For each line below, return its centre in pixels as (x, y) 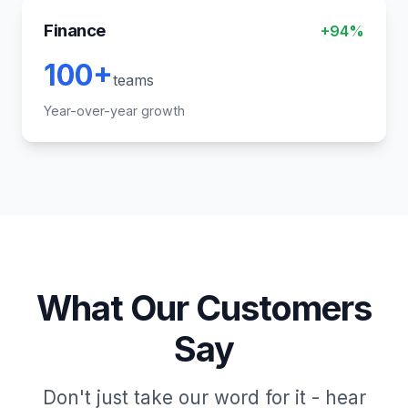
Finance (75, 30)
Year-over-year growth (114, 111)
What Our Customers (204, 308)
